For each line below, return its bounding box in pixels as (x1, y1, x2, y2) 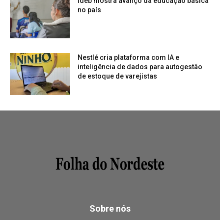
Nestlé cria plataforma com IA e (78, 53, 180, 61)
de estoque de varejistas (78, 72, 158, 80)
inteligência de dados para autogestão (78, 62, 203, 71)
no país (78, 6, 102, 14)
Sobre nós (89, 203, 131, 214)
